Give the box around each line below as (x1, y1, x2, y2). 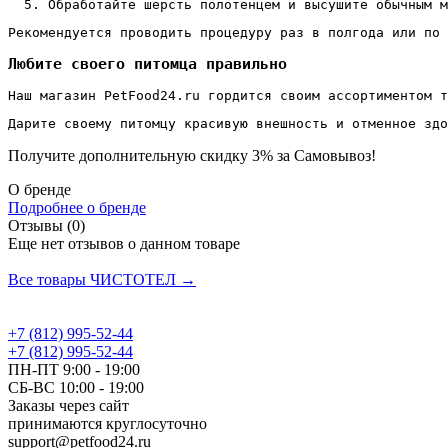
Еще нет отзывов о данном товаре (8, 235, 240, 253)
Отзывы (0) (8, 217, 85, 235)
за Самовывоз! (273, 147, 376, 165)
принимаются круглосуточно (8, 415, 207, 433)
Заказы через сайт (8, 397, 129, 415)
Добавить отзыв (8, 253, 117, 271)
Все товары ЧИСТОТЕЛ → (8, 271, 196, 289)
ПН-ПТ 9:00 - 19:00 (8, 361, 140, 379)
